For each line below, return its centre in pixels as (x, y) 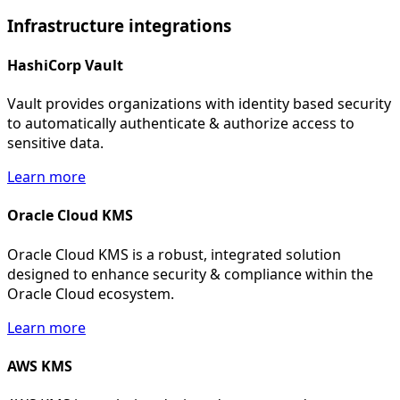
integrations (178, 25)
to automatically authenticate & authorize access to (181, 124)
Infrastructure (66, 25)
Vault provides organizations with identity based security (199, 104)
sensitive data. (55, 143)
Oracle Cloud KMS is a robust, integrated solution (174, 254)
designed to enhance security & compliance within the (190, 274)
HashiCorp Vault (65, 65)
